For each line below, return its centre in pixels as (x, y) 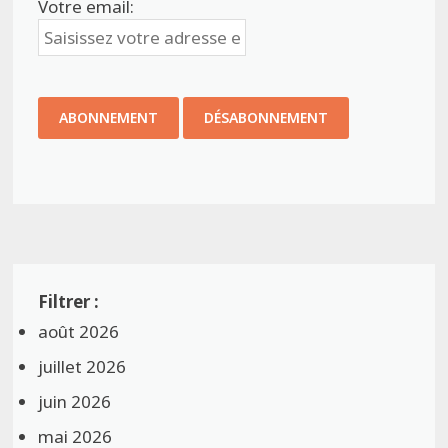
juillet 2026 (82, 367)
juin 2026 (75, 402)
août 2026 (79, 332)
